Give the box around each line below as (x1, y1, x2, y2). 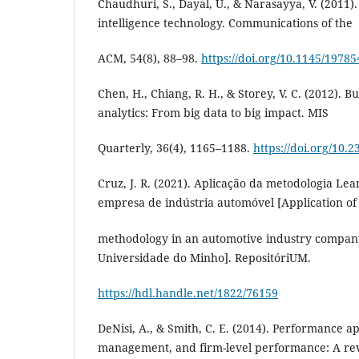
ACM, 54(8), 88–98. (98, 50, 201, 67)
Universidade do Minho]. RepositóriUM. (98, 249, 311, 265)
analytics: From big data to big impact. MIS (98, 105, 329, 121)
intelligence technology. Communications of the (98, 15, 353, 31)
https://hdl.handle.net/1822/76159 (98, 284, 278, 301)
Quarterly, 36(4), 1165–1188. (98, 140, 253, 156)
